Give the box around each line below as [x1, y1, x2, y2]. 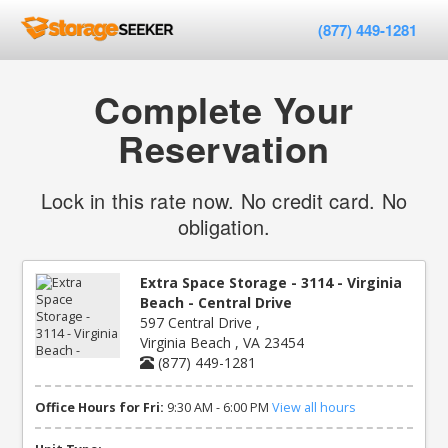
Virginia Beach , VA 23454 [140, 333, 305, 352]
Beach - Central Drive [140, 293, 293, 312]
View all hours [272, 398, 357, 416]
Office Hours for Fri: [35, 398, 165, 416]
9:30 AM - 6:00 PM [167, 398, 270, 416]
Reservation [118, 122, 330, 174]
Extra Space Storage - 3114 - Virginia [140, 273, 403, 292]
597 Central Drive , [140, 313, 261, 332]
